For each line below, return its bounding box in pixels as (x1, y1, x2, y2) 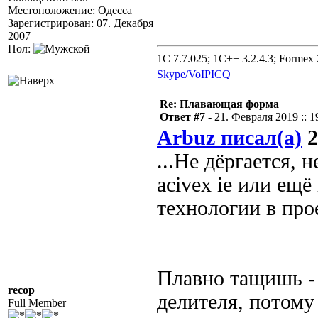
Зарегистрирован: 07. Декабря (8, 17, 153, 29)
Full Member (8, 297, 66, 309)
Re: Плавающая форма (160, 98, 279, 110)
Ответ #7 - (160, 111, 214, 123)
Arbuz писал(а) (157, 126, 302, 149)
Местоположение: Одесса (8, 4, 132, 16)
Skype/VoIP (157, 68, 211, 80)
